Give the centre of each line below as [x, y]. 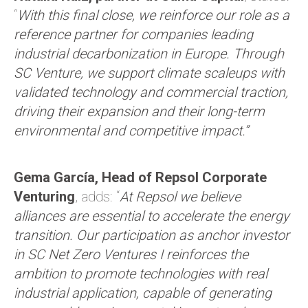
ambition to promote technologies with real [141, 274]
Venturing [44, 197]
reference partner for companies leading [133, 34]
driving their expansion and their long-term [139, 111]
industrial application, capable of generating [143, 293]
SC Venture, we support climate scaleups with [149, 73]
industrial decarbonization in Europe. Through [149, 54]
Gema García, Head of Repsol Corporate [140, 177]
